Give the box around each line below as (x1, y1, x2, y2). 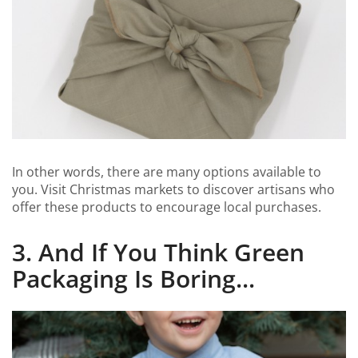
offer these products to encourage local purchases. (12, 197, 321, 216)
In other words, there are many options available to (12, 162, 321, 181)
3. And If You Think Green (12, 236, 304, 269)
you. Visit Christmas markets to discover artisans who (12, 180, 335, 198)
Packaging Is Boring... (12, 262, 255, 296)
